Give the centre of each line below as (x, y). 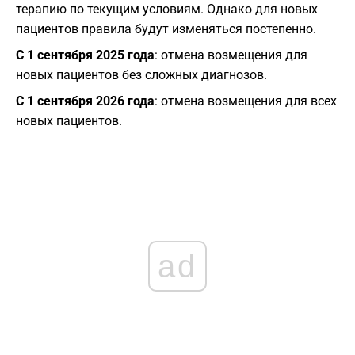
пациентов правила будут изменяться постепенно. (166, 29)
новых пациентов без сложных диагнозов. (141, 75)
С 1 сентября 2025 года (85, 55)
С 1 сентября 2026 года (85, 101)
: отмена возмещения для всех (246, 101)
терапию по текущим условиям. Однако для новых (167, 10)
